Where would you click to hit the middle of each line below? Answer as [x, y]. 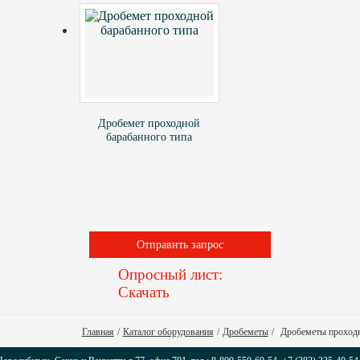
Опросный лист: [170, 274]
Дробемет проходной [149, 123]
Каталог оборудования [168, 332]
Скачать [143, 292]
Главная [98, 332]
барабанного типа [149, 137]
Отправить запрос [180, 244]
